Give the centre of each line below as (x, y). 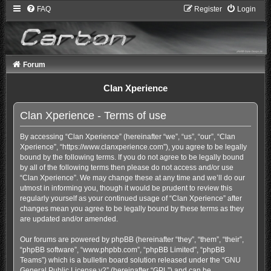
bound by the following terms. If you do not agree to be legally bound (132, 157)
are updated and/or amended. (69, 219)
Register (208, 9)
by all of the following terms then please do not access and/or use (126, 167)
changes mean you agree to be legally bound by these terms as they (132, 208)
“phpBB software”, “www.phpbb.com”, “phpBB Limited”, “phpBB (122, 250)
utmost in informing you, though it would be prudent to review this (126, 188)
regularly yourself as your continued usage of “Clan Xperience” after (131, 198)
